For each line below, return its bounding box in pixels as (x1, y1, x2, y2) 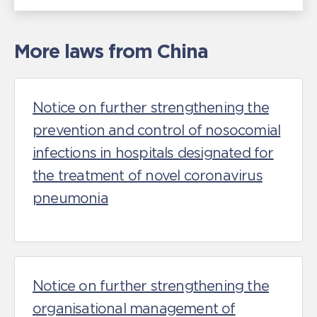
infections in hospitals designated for (33, 145, 274, 161)
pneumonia (33, 190, 108, 206)
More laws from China (14, 40, 208, 62)
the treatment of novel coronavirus (33, 168, 263, 183)
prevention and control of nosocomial (33, 122, 281, 138)
